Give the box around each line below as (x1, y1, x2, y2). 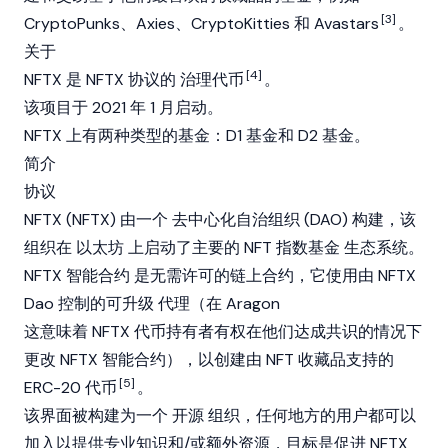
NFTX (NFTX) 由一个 (24, 209, 172, 230)
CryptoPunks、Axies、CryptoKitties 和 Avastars (24, 13, 379, 34)
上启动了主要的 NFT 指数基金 (124, 237, 344, 258)
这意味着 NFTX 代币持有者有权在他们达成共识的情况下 (24, 321, 422, 342)
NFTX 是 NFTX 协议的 (24, 69, 180, 90)
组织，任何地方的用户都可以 (204, 405, 416, 426)
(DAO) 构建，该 (300, 209, 416, 230)
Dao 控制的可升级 (24, 293, 158, 314)
